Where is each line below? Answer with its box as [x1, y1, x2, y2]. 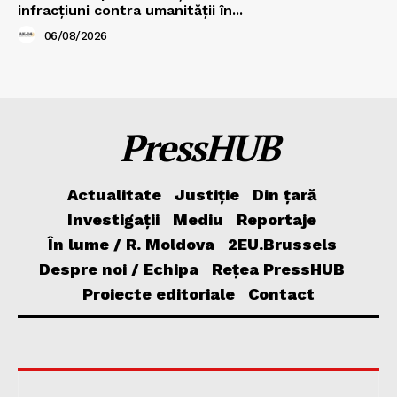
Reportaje [237, 209, 316, 229]
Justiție [174, 184, 239, 204]
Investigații [67, 209, 160, 229]
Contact [248, 284, 315, 303]
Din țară [252, 184, 317, 204]
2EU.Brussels [227, 234, 337, 253]
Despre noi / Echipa [39, 259, 198, 278]
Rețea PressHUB [212, 259, 345, 278]
